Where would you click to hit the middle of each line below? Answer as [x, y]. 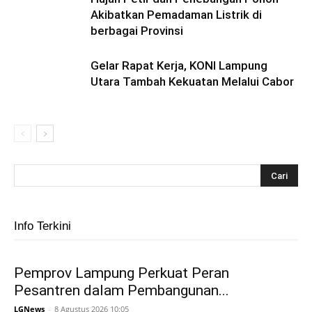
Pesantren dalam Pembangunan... [122, 290]
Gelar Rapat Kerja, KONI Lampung [179, 65]
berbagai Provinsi [137, 31]
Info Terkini [42, 226]
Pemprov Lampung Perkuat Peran [122, 273]
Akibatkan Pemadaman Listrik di [176, 15]
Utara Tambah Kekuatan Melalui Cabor [192, 81]
